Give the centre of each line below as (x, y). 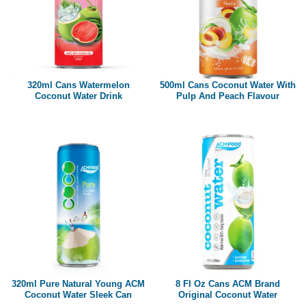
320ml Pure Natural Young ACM (78, 283)
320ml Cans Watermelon (78, 85)
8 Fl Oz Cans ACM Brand (228, 283)
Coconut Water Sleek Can (78, 294)
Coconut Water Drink (78, 96)
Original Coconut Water (228, 294)
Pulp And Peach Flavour (228, 96)
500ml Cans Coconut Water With (228, 85)
